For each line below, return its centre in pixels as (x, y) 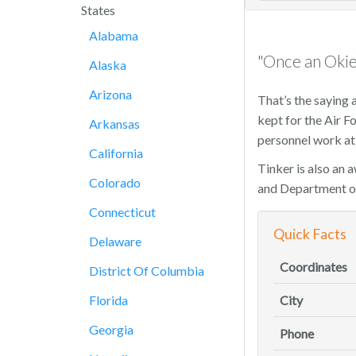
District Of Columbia (147, 271)
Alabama (114, 35)
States (98, 10)
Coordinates (313, 267)
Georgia (111, 329)
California (116, 153)
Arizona (110, 94)
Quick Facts (310, 234)
